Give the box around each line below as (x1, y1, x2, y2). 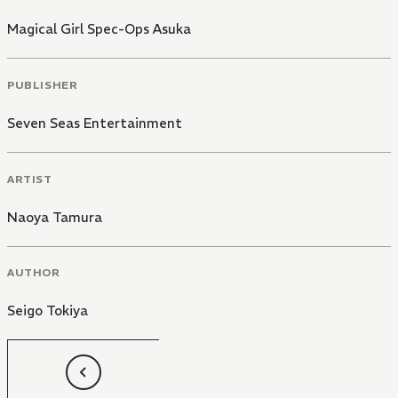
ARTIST (7, 171, 52, 186)
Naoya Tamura (7, 208, 102, 226)
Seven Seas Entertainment (7, 114, 182, 131)
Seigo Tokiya (7, 302, 88, 320)
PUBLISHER (7, 77, 78, 92)
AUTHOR (7, 266, 60, 280)
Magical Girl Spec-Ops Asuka (7, 20, 191, 38)
